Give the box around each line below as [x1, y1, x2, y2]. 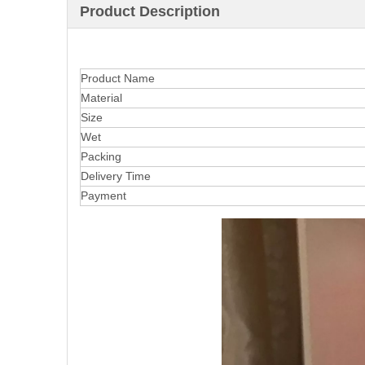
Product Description [80, 3, 220, 20]
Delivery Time [81, 169, 151, 182]
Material [81, 91, 122, 104]
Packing [81, 150, 121, 163]
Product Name [81, 72, 155, 85]
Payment [81, 189, 126, 202]
